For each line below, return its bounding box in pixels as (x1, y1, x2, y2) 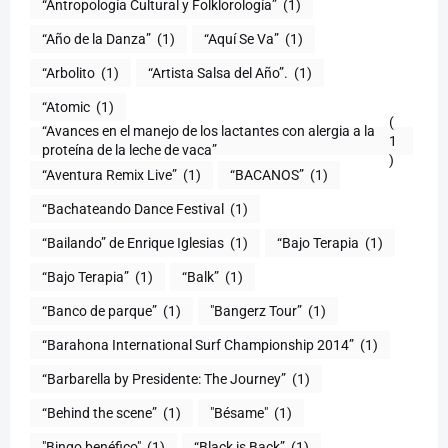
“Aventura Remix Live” (42, 166, 177, 183)
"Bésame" (210, 404, 268, 421)
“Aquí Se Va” (204, 30, 279, 47)
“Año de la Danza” (42, 30, 151, 47)
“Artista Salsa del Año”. (148, 64, 288, 81)
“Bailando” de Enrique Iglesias (42, 234, 224, 251)
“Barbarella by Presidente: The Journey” (42, 370, 286, 387)
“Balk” (182, 268, 219, 285)
